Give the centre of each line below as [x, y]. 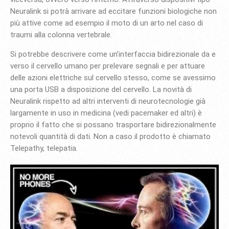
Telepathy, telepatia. [45, 148]
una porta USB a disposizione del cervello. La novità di [101, 89]
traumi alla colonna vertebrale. [61, 35]
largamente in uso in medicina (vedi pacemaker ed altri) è [106, 113]
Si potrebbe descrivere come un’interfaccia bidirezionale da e [113, 54]
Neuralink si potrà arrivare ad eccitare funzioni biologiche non [113, 11]
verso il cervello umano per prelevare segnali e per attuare [108, 66]
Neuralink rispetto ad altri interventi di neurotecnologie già [108, 101]
